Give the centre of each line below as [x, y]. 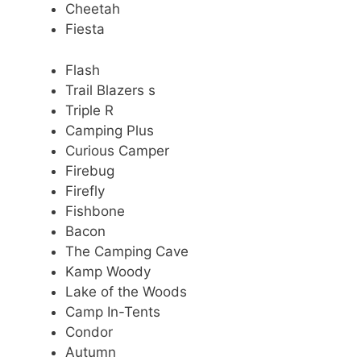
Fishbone [95, 211]
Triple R [89, 110]
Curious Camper [117, 150]
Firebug [90, 170]
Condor [89, 332]
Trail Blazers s [110, 90]
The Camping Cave [127, 251]
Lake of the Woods [126, 291]
